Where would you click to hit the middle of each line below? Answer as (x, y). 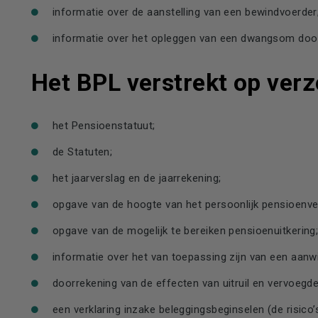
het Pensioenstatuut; (104, 126)
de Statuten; (83, 152)
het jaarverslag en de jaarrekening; (137, 178)
